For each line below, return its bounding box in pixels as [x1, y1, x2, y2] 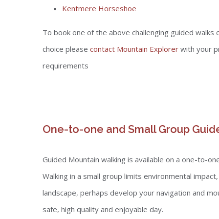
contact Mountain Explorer [90, 44, 178, 54]
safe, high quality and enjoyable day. [43, 204, 163, 214]
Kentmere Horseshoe [62, 3, 136, 13]
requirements [43, 61, 88, 70]
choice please [43, 44, 90, 54]
